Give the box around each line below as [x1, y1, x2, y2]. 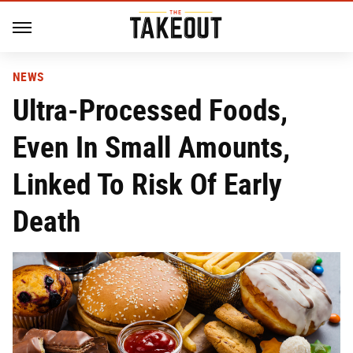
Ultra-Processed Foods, [13, 92, 288, 128]
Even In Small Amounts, [13, 129, 290, 165]
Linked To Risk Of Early [13, 166, 282, 202]
